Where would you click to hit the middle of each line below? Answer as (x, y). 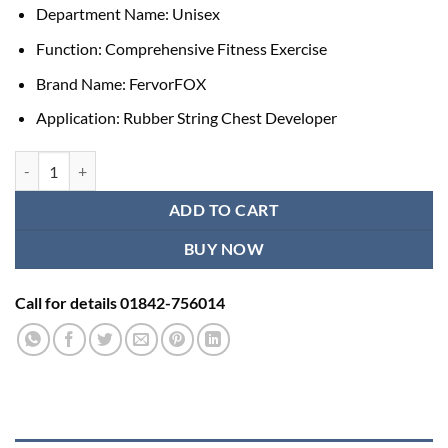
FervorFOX (167, 83)
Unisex (195, 14)
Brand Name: (82, 83)
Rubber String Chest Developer (229, 118)
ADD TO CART (224, 210)
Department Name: (103, 14)
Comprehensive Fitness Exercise (215, 48)
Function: (70, 48)
